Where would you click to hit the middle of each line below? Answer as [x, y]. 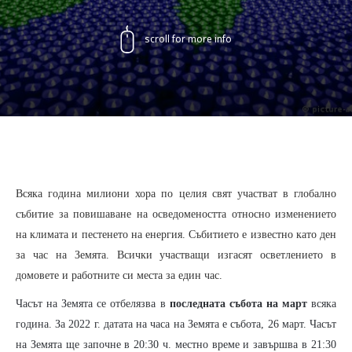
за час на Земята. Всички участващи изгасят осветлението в [176, 255]
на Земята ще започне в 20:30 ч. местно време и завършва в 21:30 [176, 345]
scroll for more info [188, 39]
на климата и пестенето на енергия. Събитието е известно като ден [176, 235]
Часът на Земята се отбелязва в [93, 304]
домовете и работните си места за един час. [119, 275]
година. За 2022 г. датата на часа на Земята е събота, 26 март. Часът [176, 324]
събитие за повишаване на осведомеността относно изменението [176, 214]
